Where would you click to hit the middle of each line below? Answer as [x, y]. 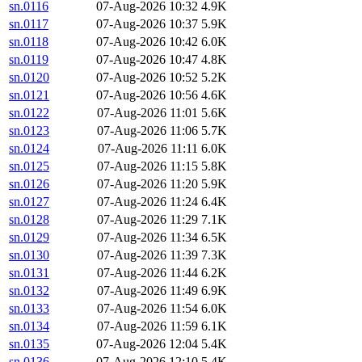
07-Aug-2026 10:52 [147, 78]
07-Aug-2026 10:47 [147, 60]
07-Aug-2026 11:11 [148, 149]
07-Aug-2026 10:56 [147, 95]
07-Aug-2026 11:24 [147, 202]
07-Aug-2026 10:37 [147, 24]
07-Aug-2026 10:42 [147, 42]
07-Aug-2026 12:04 [147, 344]
